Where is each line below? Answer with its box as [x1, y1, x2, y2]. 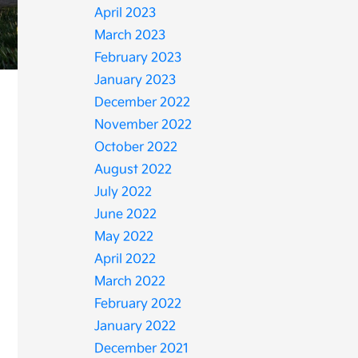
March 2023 [94, 28, 166, 43]
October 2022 [94, 140, 178, 155]
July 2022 [94, 185, 153, 200]
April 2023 [94, 6, 157, 21]
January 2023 [94, 73, 177, 88]
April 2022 [94, 252, 157, 267]
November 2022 [94, 117, 193, 133]
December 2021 [94, 341, 189, 356]
